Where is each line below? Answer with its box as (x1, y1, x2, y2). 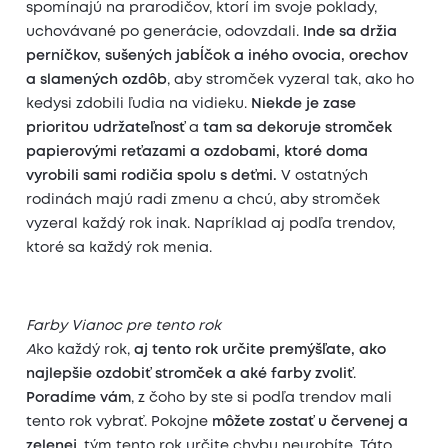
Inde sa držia (303, 25, 398, 38)
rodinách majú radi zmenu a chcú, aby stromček (26, 193, 381, 206)
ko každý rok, (36, 344, 135, 357)
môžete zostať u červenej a (212, 416, 409, 429)
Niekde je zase (251, 97, 357, 110)
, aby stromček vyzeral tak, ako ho (167, 73, 415, 86)
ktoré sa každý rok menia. (26, 241, 213, 254)
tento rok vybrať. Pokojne (26, 416, 213, 429)
